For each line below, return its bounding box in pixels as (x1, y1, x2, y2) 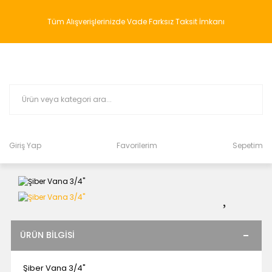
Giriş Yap (9, 140, 41, 151)
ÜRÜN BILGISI (19, 229, 75, 242)
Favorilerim (117, 140, 157, 151)
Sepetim (233, 140, 263, 151)
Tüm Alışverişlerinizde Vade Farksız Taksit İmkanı (47, 16, 225, 27)
